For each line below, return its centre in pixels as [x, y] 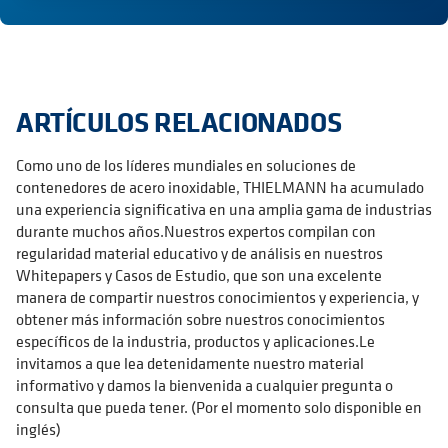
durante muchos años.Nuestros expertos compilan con [196, 231]
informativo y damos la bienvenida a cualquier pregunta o [204, 385]
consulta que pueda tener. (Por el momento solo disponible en [219, 407]
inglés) [38, 429]
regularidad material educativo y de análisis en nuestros [199, 253]
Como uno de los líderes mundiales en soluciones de [186, 165]
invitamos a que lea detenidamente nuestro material [190, 363]
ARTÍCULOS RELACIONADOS [179, 122]
